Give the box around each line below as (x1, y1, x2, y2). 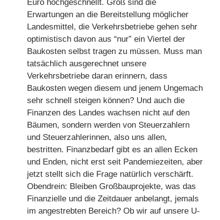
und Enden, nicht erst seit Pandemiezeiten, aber (27, 157, 203, 166)
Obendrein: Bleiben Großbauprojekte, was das (27, 181, 196, 191)
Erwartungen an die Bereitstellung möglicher (27, 9, 189, 19)
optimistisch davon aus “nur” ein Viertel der (27, 34, 186, 44)
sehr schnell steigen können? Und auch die (27, 95, 185, 105)
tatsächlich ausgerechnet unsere (27, 58, 147, 68)
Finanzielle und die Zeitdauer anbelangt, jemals (27, 193, 199, 203)
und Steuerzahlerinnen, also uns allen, (27, 132, 167, 142)
